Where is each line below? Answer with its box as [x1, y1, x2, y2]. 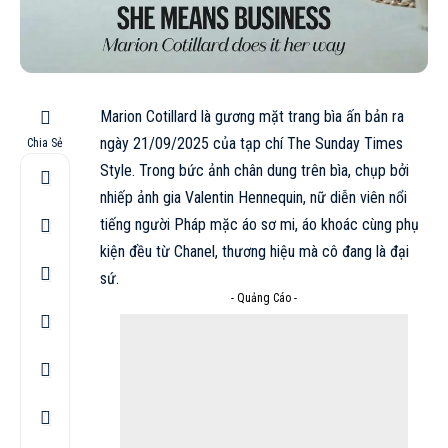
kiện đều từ [100, 241, 174, 261]
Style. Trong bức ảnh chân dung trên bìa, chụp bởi [100, 160, 409, 180]
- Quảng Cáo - [231, 290, 297, 305]
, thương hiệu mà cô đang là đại [215, 241, 409, 261]
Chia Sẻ [27, 135, 63, 150]
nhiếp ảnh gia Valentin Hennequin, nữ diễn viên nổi [100, 187, 407, 207]
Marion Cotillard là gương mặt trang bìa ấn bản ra [100, 106, 404, 126]
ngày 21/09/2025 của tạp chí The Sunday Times [100, 133, 403, 153]
